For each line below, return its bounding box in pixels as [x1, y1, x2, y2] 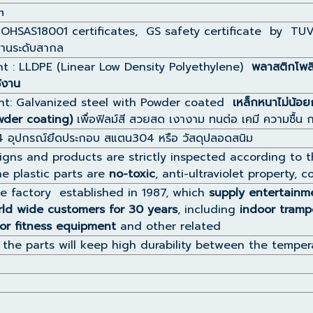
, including [177, 201, 240, 218]
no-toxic [109, 166, 155, 182]
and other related [120, 218, 221, 235]
